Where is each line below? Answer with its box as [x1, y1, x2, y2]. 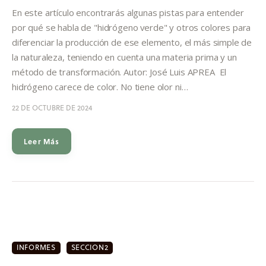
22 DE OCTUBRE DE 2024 [12, 102, 92, 113]
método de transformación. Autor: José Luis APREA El [12, 65, 227, 78]
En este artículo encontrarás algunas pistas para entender [12, 6, 244, 18]
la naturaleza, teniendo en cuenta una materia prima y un [12, 50, 237, 63]
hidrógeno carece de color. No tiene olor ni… [12, 80, 188, 93]
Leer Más [24, 135, 60, 147]
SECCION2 [71, 242, 109, 252]
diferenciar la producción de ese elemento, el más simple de [12, 36, 252, 48]
